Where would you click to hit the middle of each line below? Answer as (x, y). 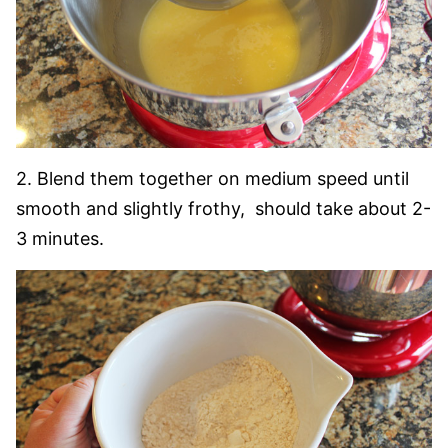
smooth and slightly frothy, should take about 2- (223, 209)
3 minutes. (60, 239)
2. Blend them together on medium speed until (212, 179)
